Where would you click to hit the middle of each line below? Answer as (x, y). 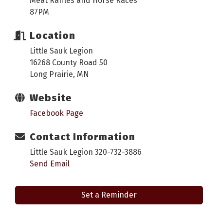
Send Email (50, 164)
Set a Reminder (109, 195)
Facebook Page (56, 113)
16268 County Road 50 (69, 63)
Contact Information (82, 137)
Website (51, 98)
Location (53, 36)
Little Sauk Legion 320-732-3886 (86, 152)
